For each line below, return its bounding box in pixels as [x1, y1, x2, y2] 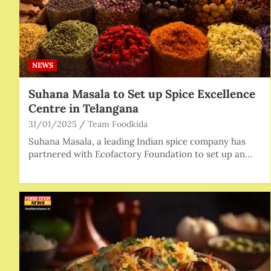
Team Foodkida [88, 118, 148, 129]
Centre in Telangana [28, 100, 139, 116]
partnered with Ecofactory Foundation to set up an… [28, 148, 252, 160]
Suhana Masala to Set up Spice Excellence [28, 86, 255, 101]
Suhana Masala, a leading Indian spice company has [28, 135, 246, 147]
